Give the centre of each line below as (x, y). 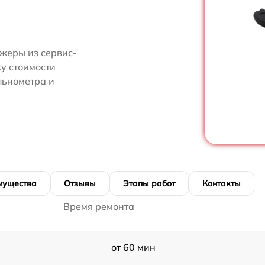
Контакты (222, 184)
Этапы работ (149, 184)
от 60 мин (133, 248)
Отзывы (80, 184)
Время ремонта (99, 207)
